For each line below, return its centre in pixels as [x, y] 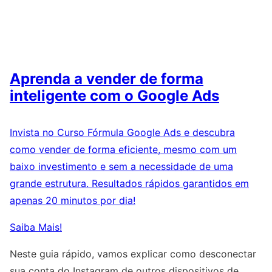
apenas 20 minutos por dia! [73, 200]
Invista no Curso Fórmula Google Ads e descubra [122, 132]
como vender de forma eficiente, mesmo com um [123, 149]
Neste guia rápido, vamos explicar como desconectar [133, 253]
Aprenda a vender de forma [107, 78]
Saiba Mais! [36, 227]
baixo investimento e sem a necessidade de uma [121, 166]
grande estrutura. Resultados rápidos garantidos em [129, 183]
